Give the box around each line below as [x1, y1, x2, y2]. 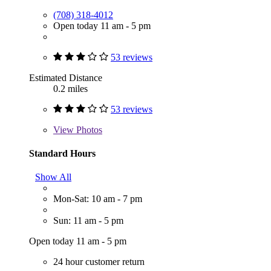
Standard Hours [29, 148, 96, 158]
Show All [35, 172, 71, 183]
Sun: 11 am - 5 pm [53, 215, 123, 226]
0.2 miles [53, 83, 88, 94]
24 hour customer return [53, 256, 145, 267]
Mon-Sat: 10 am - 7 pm [53, 194, 142, 204]
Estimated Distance [29, 72, 102, 83]
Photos [74, 124, 102, 135]
